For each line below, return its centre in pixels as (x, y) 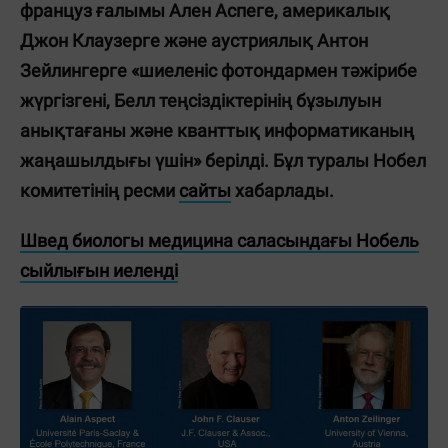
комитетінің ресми (99, 190)
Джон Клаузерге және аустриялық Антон (194, 40)
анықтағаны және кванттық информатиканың (217, 130)
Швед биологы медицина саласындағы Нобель (219, 240)
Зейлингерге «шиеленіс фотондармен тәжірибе (218, 70)
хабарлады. (282, 190)
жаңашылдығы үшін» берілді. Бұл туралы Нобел (223, 160)
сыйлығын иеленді (99, 270)
